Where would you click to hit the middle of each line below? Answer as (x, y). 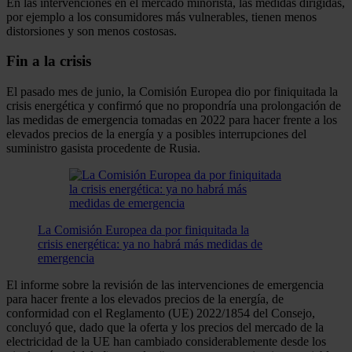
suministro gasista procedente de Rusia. (103, 148)
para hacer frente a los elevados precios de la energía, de (145, 299)
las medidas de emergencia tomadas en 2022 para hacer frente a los (172, 120)
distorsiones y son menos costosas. (92, 31)
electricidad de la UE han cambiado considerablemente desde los (166, 342)
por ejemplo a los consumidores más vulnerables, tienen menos (161, 16)
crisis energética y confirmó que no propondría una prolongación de (174, 106)
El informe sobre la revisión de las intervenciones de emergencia (165, 285)
